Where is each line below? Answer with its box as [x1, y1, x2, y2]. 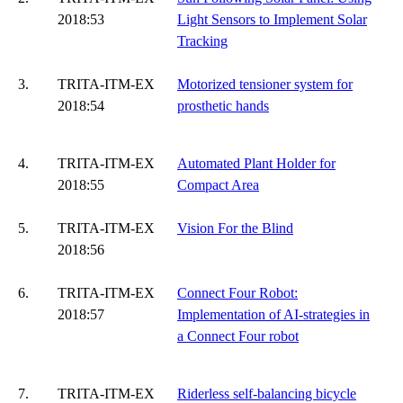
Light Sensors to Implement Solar [177, 12, 367, 27]
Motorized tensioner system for [177, 76, 353, 92]
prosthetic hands [177, 98, 269, 113]
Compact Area [177, 177, 259, 193]
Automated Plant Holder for [177, 156, 336, 171]
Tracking [177, 33, 228, 49]
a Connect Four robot [177, 328, 299, 344]
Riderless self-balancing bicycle [177, 386, 356, 401]
